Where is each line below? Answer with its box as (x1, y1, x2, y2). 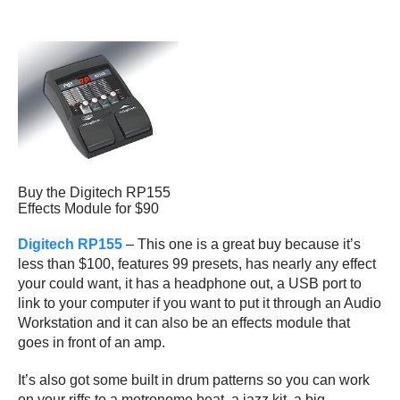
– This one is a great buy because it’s (122, 236, 361, 252)
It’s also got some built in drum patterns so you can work (18, 371, 370, 387)
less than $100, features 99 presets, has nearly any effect (18, 255, 376, 271)
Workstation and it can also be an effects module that (18, 314, 350, 330)
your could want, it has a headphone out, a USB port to (18, 275, 362, 291)
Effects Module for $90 (18, 200, 159, 216)
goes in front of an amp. (18, 334, 165, 350)
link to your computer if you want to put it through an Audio (18, 295, 381, 311)
